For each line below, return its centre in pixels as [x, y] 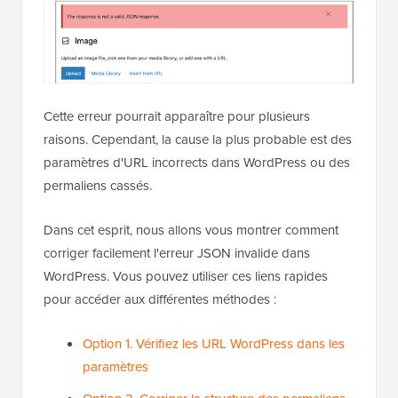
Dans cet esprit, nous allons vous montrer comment [191, 229]
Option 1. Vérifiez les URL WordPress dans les [214, 343]
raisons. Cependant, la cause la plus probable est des [198, 139]
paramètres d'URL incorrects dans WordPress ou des [197, 162]
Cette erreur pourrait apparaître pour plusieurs [177, 115]
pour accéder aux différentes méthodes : [160, 298]
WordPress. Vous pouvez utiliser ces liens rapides [186, 275]
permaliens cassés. [98, 185]
